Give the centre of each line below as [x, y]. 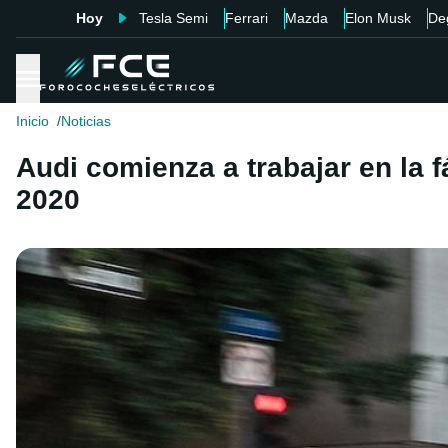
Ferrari [246, 18]
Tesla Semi [173, 18]
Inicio [32, 121]
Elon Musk [377, 18]
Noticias [86, 121]
